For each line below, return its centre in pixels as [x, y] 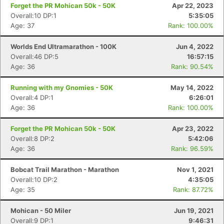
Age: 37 [22, 25]
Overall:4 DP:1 [32, 97]
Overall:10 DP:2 [34, 179]
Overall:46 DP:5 [34, 56]
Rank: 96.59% [192, 148]
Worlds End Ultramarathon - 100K [63, 46]
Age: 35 [23, 189]
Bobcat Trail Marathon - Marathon [65, 169]
